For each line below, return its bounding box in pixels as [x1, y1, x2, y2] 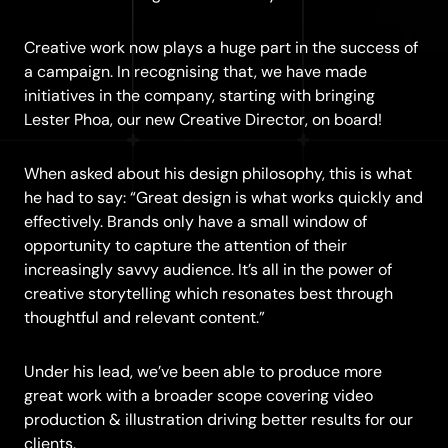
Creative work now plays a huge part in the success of [24, 37, 418, 59]
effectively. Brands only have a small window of [24, 211, 367, 233]
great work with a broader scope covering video [24, 385, 373, 407]
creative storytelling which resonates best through [24, 283, 393, 305]
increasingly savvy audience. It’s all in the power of [24, 259, 392, 281]
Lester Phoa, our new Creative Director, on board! [24, 109, 382, 131]
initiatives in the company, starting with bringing [24, 85, 375, 107]
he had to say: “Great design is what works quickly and [24, 187, 423, 209]
